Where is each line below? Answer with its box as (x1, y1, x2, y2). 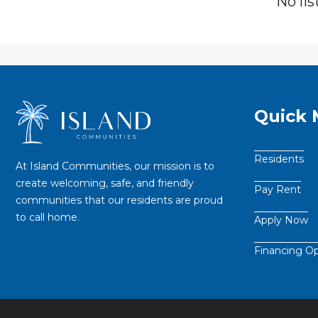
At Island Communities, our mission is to (16, 159, 214, 172)
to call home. (16, 210, 79, 224)
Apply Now (254, 214, 308, 227)
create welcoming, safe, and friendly (16, 176, 194, 190)
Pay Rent (254, 183, 301, 197)
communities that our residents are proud (16, 193, 223, 207)
